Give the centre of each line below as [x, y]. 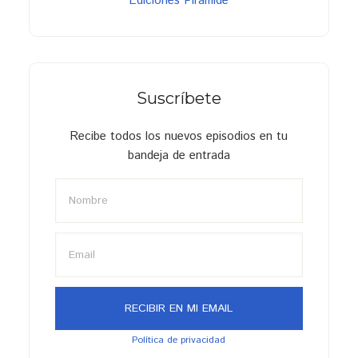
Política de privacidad [179, 340]
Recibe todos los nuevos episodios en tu [179, 136]
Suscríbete [179, 98]
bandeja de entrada [179, 155]
